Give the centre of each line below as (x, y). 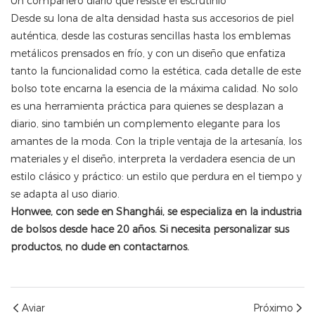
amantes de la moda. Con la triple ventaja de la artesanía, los (156, 142)
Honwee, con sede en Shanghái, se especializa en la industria (156, 212)
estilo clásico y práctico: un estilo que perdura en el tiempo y (156, 177)
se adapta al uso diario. (65, 194)
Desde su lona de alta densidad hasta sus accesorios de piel (152, 19)
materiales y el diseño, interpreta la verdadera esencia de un (153, 159)
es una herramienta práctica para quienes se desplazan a (147, 107)
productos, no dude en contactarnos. (100, 247)
